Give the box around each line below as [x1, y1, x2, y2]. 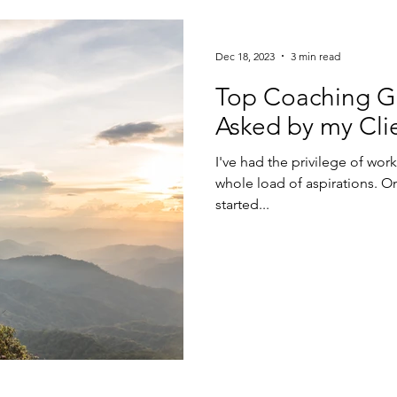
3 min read [291, 49, 340, 63]
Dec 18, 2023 [215, 49, 275, 63]
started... [215, 196, 269, 213]
